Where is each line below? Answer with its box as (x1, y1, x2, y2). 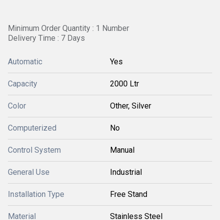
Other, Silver (110, 101, 151, 110)
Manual (110, 145, 135, 155)
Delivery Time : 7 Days (8, 33, 85, 43)
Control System (8, 145, 61, 155)
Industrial (110, 167, 142, 177)
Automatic (8, 57, 42, 66)
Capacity (8, 79, 37, 88)
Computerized (8, 123, 56, 133)
